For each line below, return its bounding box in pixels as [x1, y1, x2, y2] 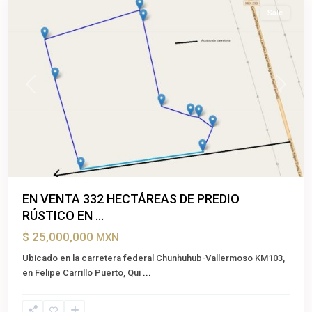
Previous [29, 86, 64, 97]
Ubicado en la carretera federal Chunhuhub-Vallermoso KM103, [22, 252, 285, 263]
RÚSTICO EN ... [22, 208, 104, 223]
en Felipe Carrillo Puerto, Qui [22, 267, 143, 278]
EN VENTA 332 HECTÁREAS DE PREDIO [22, 191, 240, 206]
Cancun [22, 292, 54, 304]
